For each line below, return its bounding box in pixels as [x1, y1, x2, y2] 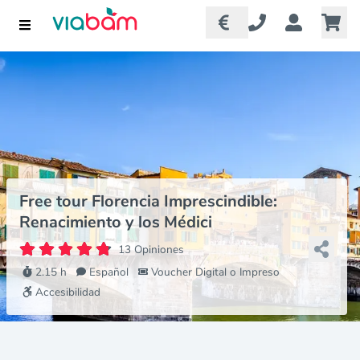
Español [89, 264, 129, 280]
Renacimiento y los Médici [19, 211, 212, 233]
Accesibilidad [35, 284, 100, 300]
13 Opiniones [117, 241, 184, 257]
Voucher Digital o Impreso [151, 264, 280, 280]
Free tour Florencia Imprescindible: [19, 190, 277, 212]
